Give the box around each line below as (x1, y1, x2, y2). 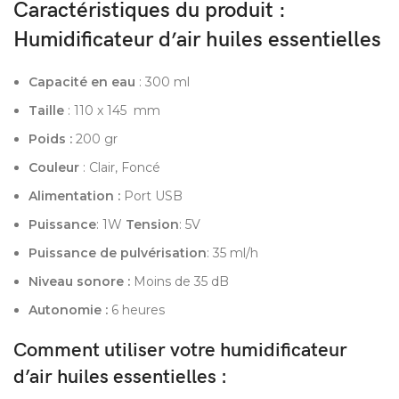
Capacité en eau (28, 74, 139, 91)
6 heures (108, 302, 165, 319)
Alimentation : (28, 188, 120, 205)
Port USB (120, 188, 183, 205)
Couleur (28, 159, 83, 176)
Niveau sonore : (28, 273, 130, 290)
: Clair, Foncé (83, 159, 160, 176)
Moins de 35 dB (130, 273, 229, 290)
